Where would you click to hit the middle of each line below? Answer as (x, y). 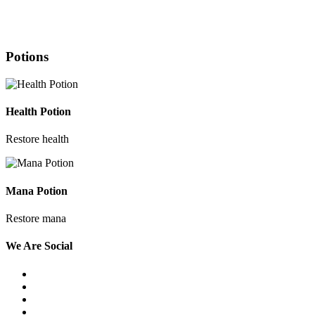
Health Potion (38, 112)
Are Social (47, 246)
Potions (27, 57)
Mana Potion (37, 191)
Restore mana (36, 218)
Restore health (37, 139)
